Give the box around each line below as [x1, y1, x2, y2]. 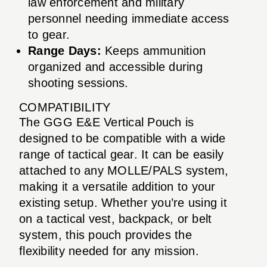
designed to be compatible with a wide [19, 131, 226, 145]
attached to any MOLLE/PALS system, [19, 163, 229, 177]
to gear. [28, 27, 70, 41]
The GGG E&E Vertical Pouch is [19, 115, 194, 129]
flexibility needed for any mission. [19, 244, 199, 257]
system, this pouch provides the [19, 228, 192, 241]
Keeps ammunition [101, 44, 206, 57]
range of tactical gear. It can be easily [19, 147, 223, 161]
